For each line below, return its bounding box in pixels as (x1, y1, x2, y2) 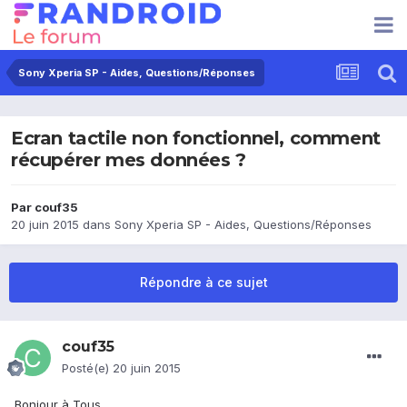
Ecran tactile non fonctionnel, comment (11, 127, 381, 150)
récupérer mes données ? (11, 149, 246, 172)
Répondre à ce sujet (139, 274, 268, 291)
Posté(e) (62, 361, 113, 376)
